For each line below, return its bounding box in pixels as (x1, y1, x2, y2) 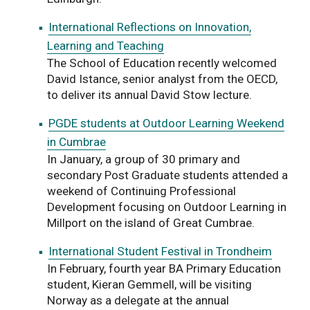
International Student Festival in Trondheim (48, 244, 272, 258)
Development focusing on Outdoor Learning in (47, 199, 286, 214)
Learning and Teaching (47, 38, 164, 53)
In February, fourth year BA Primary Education (47, 261, 281, 275)
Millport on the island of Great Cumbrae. (47, 215, 257, 230)
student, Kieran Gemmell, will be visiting (47, 277, 252, 291)
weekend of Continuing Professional (47, 183, 236, 198)
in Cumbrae (47, 134, 106, 149)
